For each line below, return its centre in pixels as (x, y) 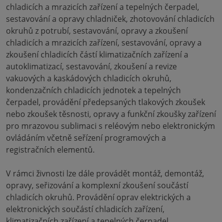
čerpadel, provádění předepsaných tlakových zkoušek (106, 102)
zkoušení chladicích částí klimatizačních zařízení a (97, 55)
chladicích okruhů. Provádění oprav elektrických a (98, 197)
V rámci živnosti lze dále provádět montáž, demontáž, (105, 173)
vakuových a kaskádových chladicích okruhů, (89, 78)
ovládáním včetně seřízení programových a (86, 138)
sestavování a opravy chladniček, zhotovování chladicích (110, 19)
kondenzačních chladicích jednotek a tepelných (93, 90)
